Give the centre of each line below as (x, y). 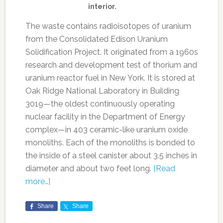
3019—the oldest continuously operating (100, 104)
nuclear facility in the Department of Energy (105, 117)
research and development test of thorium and (111, 65)
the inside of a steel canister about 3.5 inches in (111, 156)
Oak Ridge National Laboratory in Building (102, 91)
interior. (103, 7)
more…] (38, 182)
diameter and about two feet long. (89, 169)
